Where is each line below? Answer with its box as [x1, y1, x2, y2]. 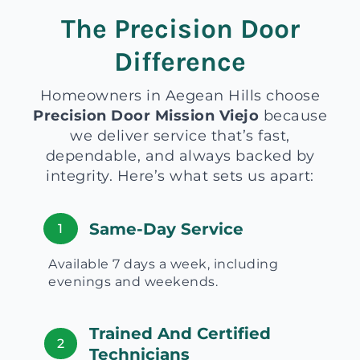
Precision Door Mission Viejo [33, 106, 259, 125]
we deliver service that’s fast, [70, 126, 290, 145]
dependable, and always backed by [45, 146, 315, 165]
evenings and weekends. [48, 273, 218, 289]
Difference [114, 45, 246, 77]
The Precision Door [60, 12, 300, 44]
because [259, 106, 327, 125]
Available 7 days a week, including [48, 256, 278, 272]
